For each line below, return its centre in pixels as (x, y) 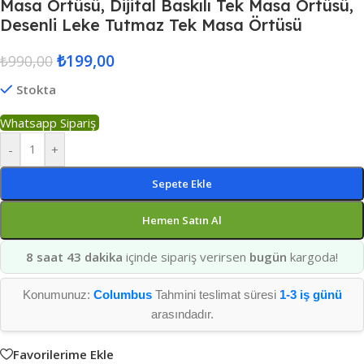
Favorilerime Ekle (63, 354)
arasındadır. (182, 314)
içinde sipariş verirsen (186, 257)
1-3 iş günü (310, 295)
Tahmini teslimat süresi (215, 295)
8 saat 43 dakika (74, 257)
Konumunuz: (58, 295)
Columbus (122, 295)
